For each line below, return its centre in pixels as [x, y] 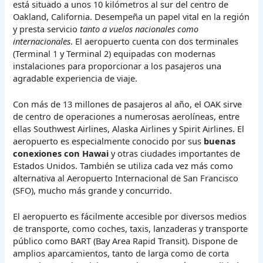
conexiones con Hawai [61, 154]
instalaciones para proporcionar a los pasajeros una [117, 65]
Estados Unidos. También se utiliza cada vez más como [123, 166]
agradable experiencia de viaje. [75, 78]
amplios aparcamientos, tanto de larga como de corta [121, 253]
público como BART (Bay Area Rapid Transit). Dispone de [126, 241]
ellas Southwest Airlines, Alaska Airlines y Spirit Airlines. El [129, 129]
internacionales [42, 41]
